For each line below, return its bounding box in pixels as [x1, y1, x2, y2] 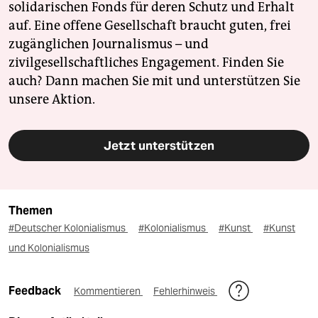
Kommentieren [74, 285, 143, 298]
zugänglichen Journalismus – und [9, 36, 209, 53]
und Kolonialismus [9, 241, 89, 255]
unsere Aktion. [9, 92, 95, 108]
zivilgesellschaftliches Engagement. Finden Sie [9, 55, 284, 71]
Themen [9, 204, 53, 218]
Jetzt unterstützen [104, 138, 214, 154]
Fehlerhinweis [153, 285, 217, 298]
